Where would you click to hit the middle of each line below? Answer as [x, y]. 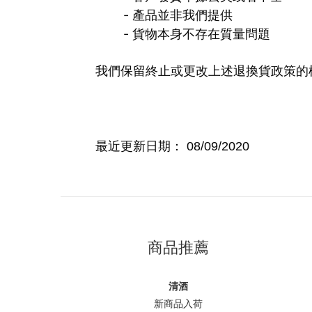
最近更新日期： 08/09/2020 [172, 146]
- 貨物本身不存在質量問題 [197, 34]
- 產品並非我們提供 [178, 15]
